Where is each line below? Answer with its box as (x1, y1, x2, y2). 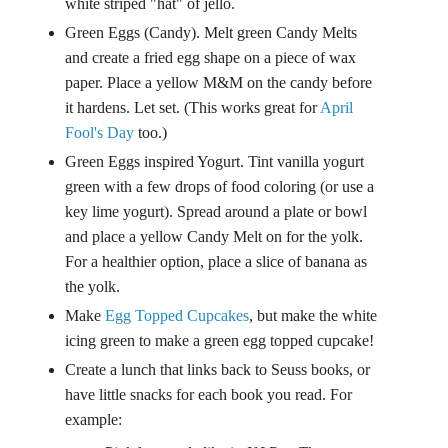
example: (65, 410, 123, 428)
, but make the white (249, 306, 378, 324)
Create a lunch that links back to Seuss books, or (65, 360, 371, 378)
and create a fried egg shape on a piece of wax (65, 49, 357, 67)
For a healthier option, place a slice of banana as (65, 253, 368, 270)
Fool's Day (65, 124, 135, 142)
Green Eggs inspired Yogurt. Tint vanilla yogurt (65, 153, 365, 170)
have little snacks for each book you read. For (65, 385, 353, 403)
